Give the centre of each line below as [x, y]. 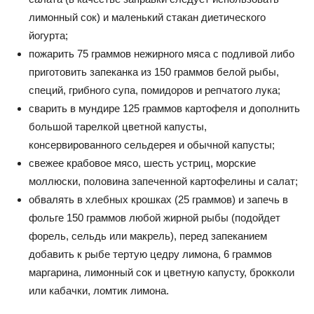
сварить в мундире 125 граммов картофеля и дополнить [164, 108]
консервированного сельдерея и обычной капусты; [152, 144]
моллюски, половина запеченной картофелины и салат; [163, 181]
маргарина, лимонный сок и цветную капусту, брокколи [162, 272]
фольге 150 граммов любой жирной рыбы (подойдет [155, 217]
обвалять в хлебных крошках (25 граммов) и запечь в [158, 199]
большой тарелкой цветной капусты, [118, 126]
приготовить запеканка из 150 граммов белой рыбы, [154, 71]
